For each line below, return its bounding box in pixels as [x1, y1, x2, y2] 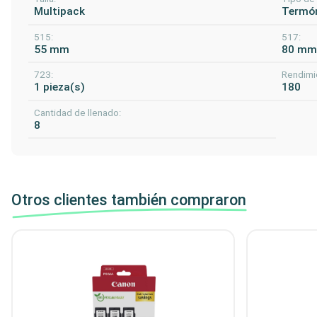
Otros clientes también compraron [11, 191, 246, 209]
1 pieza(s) [34, 81, 85, 94]
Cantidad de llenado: [34, 107, 121, 118]
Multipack [34, 5, 85, 18]
